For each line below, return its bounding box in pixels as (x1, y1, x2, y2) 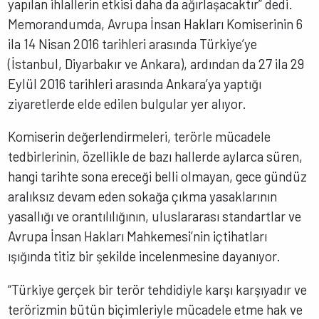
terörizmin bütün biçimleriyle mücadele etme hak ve (8, 301, 303, 318)
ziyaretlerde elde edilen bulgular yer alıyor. (8, 95, 247, 112)
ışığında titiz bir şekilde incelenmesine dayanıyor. (8, 248, 281, 265)
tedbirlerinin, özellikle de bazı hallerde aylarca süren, (8, 148, 303, 165)
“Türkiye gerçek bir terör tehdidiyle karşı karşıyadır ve (8, 281, 308, 298)
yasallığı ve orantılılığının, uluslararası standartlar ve (8, 208, 302, 225)
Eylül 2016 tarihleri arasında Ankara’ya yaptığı (8, 75, 262, 92)
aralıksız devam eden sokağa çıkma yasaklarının (8, 188, 278, 205)
